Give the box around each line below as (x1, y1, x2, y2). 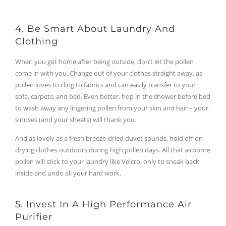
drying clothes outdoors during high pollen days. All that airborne (15, 145, 210, 155)
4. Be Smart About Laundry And (15, 23, 175, 35)
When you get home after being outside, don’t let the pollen (15, 57, 194, 67)
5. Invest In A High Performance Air (15, 198, 192, 210)
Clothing (15, 36, 58, 47)
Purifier (15, 211, 52, 222)
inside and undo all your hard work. (15, 168, 121, 178)
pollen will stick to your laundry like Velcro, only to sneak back (15, 157, 199, 166)
